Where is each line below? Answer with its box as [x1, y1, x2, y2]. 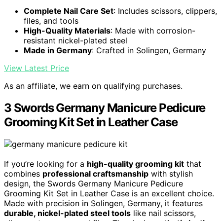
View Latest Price [4, 63, 69, 74]
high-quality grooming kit [87, 159, 184, 169]
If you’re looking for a [4, 159, 87, 169]
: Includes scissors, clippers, [113, 6, 217, 16]
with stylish [148, 169, 193, 179]
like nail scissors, [131, 208, 196, 219]
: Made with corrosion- [110, 26, 195, 36]
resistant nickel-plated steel [24, 36, 127, 46]
